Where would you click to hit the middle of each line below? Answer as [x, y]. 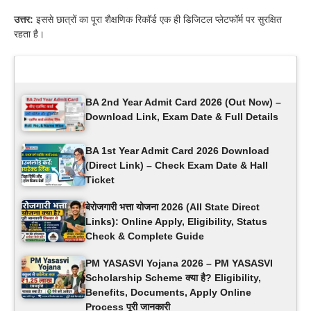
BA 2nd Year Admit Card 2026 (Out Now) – [183, 102]
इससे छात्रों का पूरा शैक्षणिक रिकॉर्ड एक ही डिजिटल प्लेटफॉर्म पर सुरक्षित [158, 19]
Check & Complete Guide [145, 236]
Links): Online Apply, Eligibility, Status [176, 221]
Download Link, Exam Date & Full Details [182, 116]
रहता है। [29, 34]
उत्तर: [24, 19]
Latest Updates [70, 69]
